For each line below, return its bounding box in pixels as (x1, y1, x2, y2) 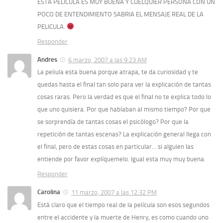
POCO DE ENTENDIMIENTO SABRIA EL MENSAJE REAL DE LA (37, 10, 204, 18)
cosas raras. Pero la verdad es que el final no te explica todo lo (37, 93, 211, 101)
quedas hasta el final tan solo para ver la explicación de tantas (37, 81, 211, 89)
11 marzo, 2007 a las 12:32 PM (71, 189, 157, 197)
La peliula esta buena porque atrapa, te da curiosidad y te (37, 68, 198, 76)
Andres (37, 55, 57, 63)
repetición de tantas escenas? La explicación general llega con (37, 130, 211, 138)
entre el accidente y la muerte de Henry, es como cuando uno (37, 214, 209, 222)
